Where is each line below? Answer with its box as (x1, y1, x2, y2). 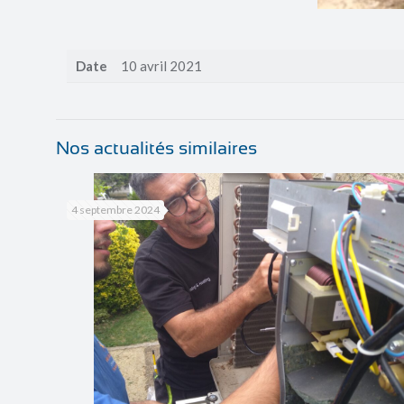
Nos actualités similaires (56, 138, 257, 160)
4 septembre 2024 (71, 203, 161, 217)
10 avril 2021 (121, 58, 203, 75)
